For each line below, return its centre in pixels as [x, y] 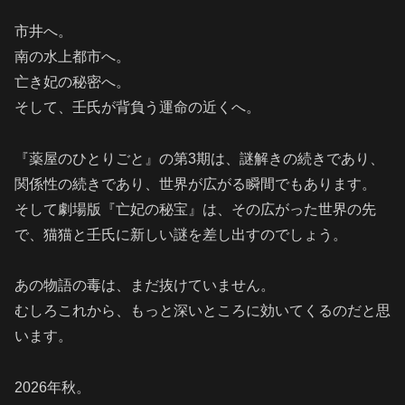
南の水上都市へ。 [72, 56]
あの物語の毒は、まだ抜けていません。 [145, 286]
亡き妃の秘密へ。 [72, 81]
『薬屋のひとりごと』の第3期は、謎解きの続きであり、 [199, 158]
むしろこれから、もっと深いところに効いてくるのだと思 [202, 311]
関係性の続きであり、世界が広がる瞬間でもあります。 [195, 184]
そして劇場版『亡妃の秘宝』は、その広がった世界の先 [195, 209]
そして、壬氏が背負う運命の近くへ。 [137, 107]
